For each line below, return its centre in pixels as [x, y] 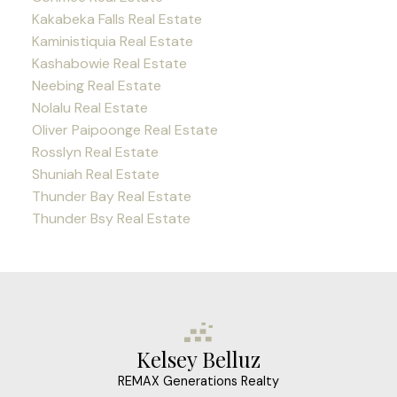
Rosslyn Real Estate [95, 152]
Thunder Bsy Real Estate [111, 219]
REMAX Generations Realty [198, 381]
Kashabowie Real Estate [109, 64]
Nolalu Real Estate [90, 108]
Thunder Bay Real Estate [111, 197]
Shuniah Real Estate [95, 175]
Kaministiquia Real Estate [112, 42]
